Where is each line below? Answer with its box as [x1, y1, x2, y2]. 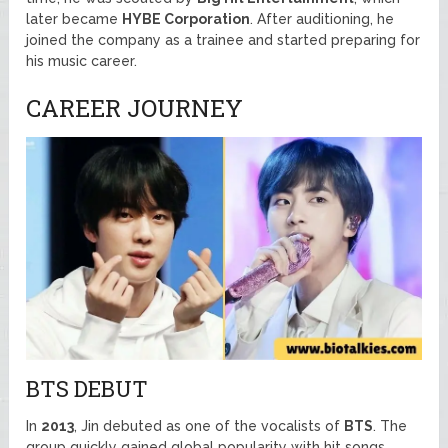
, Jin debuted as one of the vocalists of [74, 417, 345, 434]
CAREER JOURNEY [26, 91, 244, 124]
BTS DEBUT [26, 373, 149, 403]
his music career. [26, 52, 138, 69]
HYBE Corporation [122, 10, 251, 27]
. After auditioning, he [250, 10, 395, 27]
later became [26, 10, 123, 27]
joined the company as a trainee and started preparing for [26, 31, 421, 48]
